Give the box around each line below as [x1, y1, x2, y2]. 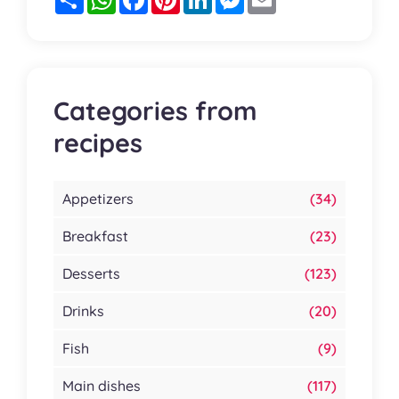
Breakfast [62, 227, 128, 246]
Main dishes [62, 377, 141, 395]
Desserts [62, 265, 120, 283]
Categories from [53, 94, 257, 127]
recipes [53, 126, 142, 159]
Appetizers [62, 190, 134, 208]
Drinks [62, 302, 104, 321]
